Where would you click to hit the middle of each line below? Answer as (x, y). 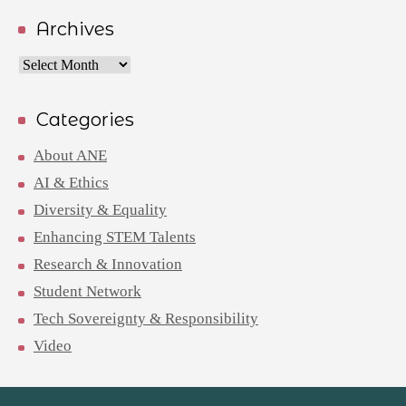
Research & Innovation (108, 264)
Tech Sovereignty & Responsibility (146, 319)
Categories (85, 120)
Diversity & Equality (100, 210)
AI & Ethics (71, 183)
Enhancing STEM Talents (115, 237)
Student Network (87, 291)
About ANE (70, 155)
